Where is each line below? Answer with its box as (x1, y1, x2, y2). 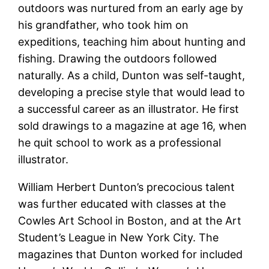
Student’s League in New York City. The (18, 231, 219, 244)
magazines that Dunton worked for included (18, 247, 243, 261)
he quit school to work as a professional (18, 136, 222, 149)
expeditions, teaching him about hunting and (18, 35, 246, 48)
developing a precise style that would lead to (18, 85, 246, 98)
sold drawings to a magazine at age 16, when (18, 119, 247, 132)
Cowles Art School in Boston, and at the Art (18, 214, 242, 227)
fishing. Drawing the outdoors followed (18, 52, 217, 65)
